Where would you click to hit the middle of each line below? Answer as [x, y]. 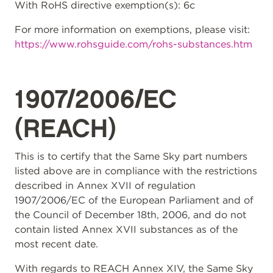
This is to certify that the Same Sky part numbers [131, 156]
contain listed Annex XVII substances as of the [126, 229]
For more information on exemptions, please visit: [132, 30]
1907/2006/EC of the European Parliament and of [134, 200]
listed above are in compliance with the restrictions [136, 171]
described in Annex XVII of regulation [105, 186]
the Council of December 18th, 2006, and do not [130, 215]
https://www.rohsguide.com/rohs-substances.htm [133, 44]
